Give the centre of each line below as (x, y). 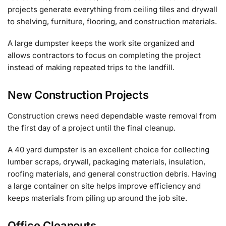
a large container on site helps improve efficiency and (104, 186)
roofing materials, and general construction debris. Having (112, 174)
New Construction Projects (78, 95)
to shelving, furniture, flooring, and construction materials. (112, 21)
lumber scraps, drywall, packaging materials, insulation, (106, 162)
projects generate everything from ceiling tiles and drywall (112, 9)
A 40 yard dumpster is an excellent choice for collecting (108, 150)
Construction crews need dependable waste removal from (112, 116)
